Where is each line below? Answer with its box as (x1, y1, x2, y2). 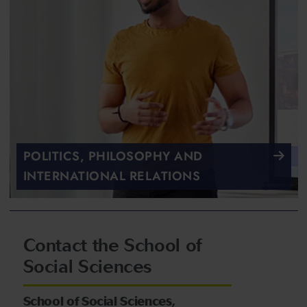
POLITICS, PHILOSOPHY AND (23, 147, 203, 165)
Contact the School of (23, 234, 202, 256)
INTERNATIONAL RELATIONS (23, 167, 200, 185)
